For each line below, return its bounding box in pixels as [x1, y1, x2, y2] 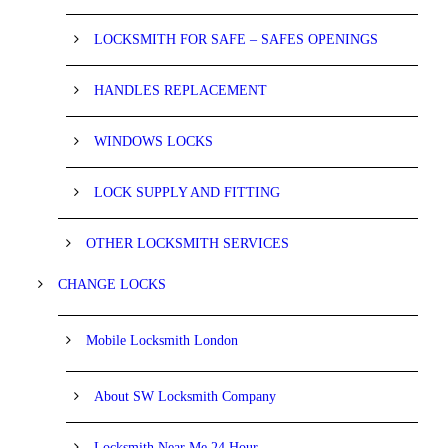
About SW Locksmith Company [94, 388, 276, 404]
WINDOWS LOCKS [94, 133, 213, 149]
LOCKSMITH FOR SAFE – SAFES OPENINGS [94, 31, 378, 47]
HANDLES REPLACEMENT [94, 82, 267, 98]
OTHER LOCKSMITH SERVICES [86, 235, 289, 251]
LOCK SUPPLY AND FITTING [94, 184, 280, 200]
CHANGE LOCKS [58, 276, 166, 292]
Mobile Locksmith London [86, 332, 238, 348]
